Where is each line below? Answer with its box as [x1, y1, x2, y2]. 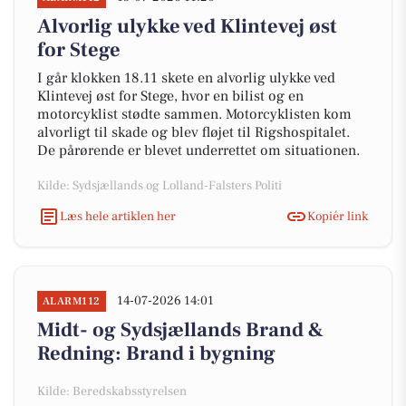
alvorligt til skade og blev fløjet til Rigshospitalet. [37, 123, 350, 141]
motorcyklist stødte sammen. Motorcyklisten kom [37, 105, 352, 123]
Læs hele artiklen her [60, 208, 176, 225]
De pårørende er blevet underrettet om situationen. [37, 141, 360, 159]
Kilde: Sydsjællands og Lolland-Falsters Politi [37, 178, 282, 194]
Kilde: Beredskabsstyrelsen [37, 383, 187, 400]
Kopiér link [307, 208, 368, 225]
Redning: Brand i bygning [37, 341, 275, 366]
